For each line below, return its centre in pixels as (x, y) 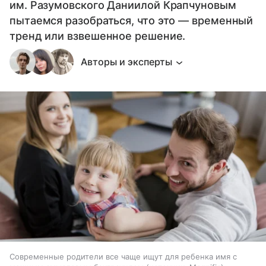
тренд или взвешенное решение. (98, 36)
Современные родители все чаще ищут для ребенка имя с (123, 256)
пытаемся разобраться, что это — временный (132, 21)
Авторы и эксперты (126, 62)
